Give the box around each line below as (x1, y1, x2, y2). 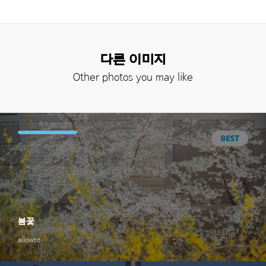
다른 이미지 (100, 53, 166, 66)
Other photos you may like (73, 71, 193, 83)
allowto (18, 235, 40, 243)
